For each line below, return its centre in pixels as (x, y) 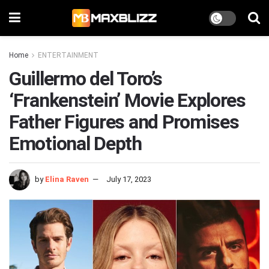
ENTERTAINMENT (68, 55)
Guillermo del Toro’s (86, 79)
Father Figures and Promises (124, 122)
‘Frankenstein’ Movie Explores (127, 100)
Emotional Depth (75, 144)
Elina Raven (67, 179)
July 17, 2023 (129, 179)
